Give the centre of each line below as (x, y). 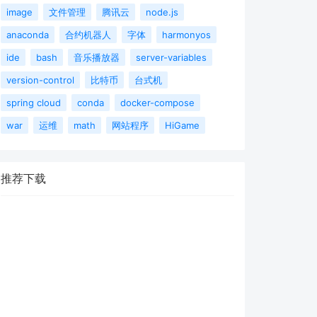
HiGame (182, 126)
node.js (162, 12)
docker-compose (157, 103)
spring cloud (34, 103)
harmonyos (186, 35)
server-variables (171, 58)
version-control (40, 80)
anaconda (28, 35)
